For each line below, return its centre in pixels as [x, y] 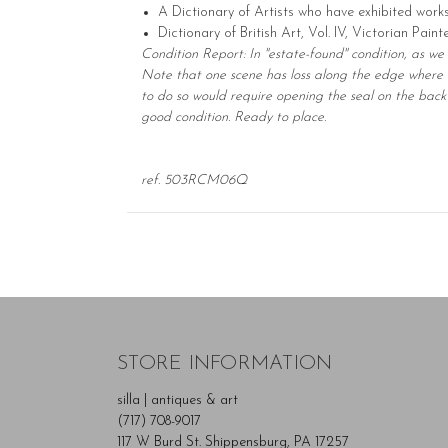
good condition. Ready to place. [233, 117]
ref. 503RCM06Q [194, 180]
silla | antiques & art [177, 400]
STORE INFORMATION [225, 363]
